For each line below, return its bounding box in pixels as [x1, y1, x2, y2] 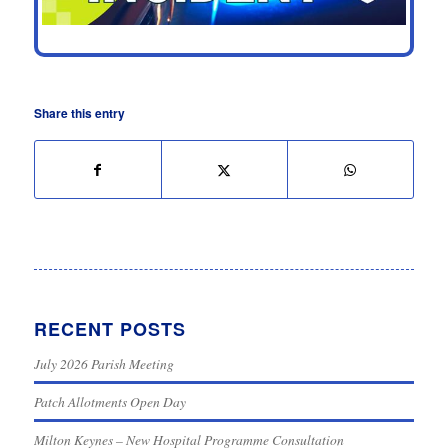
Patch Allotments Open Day [33, 391, 186, 411]
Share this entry [33, 103, 125, 122]
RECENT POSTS [33, 315, 186, 342]
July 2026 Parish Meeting [33, 353, 174, 373]
